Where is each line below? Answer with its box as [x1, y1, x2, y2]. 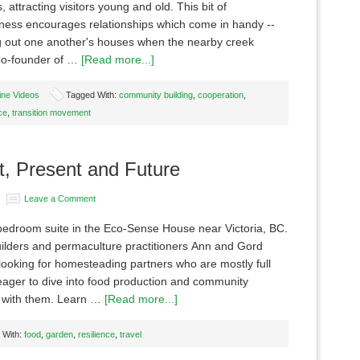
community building [119, 90, 193, 100]
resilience [78, 329, 115, 339]
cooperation [198, 90, 243, 100]
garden [46, 329, 73, 339]
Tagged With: [66, 90, 119, 100]
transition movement [12, 108, 91, 117]
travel [120, 329, 141, 339]
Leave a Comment [24, 194, 96, 203]
